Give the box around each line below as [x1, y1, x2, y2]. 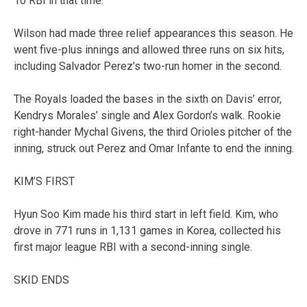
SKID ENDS [14, 273, 69, 286]
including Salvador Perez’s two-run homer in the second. [14, 59, 282, 73]
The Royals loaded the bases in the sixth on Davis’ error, [14, 92, 282, 106]
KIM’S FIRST [14, 174, 75, 188]
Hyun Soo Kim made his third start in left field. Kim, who [14, 207, 278, 221]
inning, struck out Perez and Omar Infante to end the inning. [14, 141, 294, 155]
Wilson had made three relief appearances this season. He [14, 26, 293, 40]
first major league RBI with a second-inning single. [14, 240, 252, 254]
